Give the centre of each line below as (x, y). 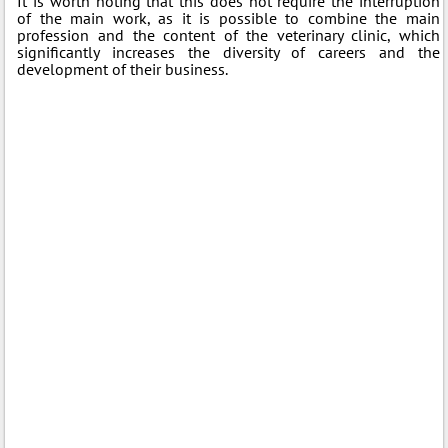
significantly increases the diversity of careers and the (228, 52)
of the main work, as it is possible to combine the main (228, 18)
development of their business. (123, 69)
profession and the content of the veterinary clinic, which (228, 35)
